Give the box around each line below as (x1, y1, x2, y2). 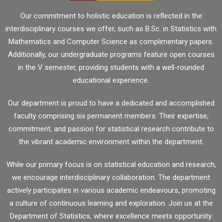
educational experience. (73, 76, 149, 85)
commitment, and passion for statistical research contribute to (8, 124, 214, 133)
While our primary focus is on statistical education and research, (6, 160, 216, 169)
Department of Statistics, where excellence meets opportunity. (9, 212, 213, 221)
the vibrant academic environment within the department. (18, 137, 204, 146)
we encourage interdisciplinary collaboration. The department (12, 173, 210, 182)
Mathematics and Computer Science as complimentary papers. (8, 37, 214, 46)
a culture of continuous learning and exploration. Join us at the (9, 199, 213, 208)
